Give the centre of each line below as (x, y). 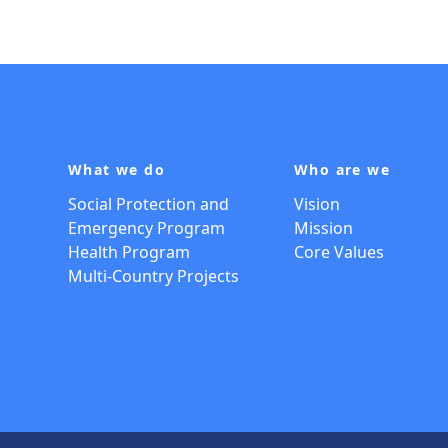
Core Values (339, 251)
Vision (317, 203)
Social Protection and (148, 203)
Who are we (342, 169)
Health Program (129, 251)
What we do (116, 169)
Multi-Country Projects (153, 275)
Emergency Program (146, 227)
